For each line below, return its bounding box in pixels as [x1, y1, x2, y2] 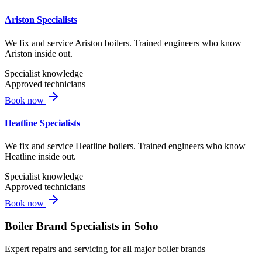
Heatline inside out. [5, 151, 76, 162]
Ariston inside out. [5, 48, 73, 58]
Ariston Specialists [5, 15, 77, 25]
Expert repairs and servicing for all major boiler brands [5, 243, 205, 254]
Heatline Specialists [5, 118, 80, 128]
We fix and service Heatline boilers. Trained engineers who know [5, 141, 246, 151]
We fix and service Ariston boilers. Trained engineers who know [5, 37, 242, 48]
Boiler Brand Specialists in [5, 219, 134, 232]
